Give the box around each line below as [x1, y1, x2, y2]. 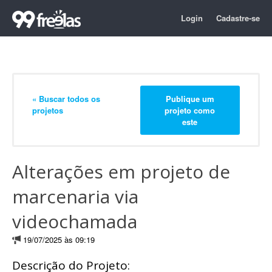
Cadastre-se [216, 12, 260, 24]
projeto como [165, 104, 216, 116]
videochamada [12, 209, 137, 234]
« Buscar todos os [32, 92, 100, 104]
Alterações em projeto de [12, 159, 230, 184]
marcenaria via [12, 184, 138, 209]
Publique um [165, 92, 214, 104]
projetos [32, 104, 63, 116]
